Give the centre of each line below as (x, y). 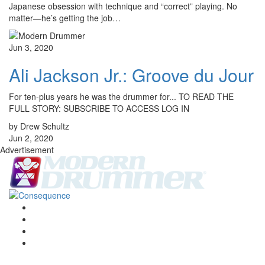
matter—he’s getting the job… (65, 18)
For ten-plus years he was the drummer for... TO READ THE (121, 97)
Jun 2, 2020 (31, 138)
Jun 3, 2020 (31, 48)
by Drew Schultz (39, 126)
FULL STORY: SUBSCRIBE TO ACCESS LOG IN (99, 109)
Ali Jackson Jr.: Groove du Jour (131, 75)
